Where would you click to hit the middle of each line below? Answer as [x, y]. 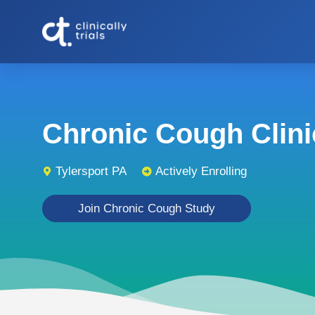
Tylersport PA [91, 171]
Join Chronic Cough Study [147, 208]
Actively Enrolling [201, 171]
